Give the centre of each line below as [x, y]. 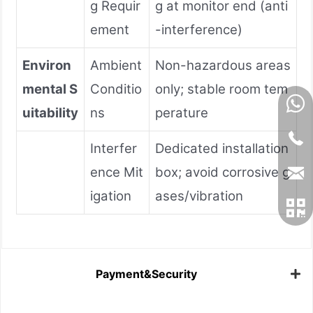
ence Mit [117, 172]
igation [111, 196]
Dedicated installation [222, 148]
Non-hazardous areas [223, 65]
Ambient [116, 65]
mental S [50, 89]
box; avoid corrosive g [223, 172]
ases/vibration [199, 196]
